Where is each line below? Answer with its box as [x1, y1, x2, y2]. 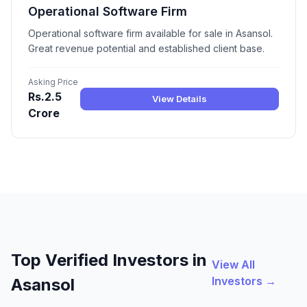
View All [212, 258, 256, 272]
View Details [152, 93, 208, 104]
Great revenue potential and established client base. [28, 42, 265, 55]
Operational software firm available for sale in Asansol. [28, 27, 273, 40]
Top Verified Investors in [11, 250, 207, 271]
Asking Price [28, 77, 78, 88]
